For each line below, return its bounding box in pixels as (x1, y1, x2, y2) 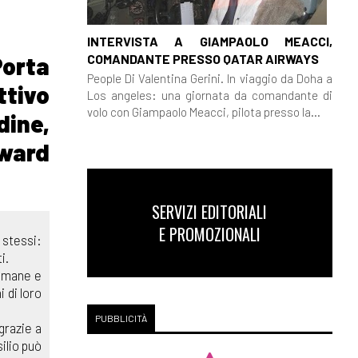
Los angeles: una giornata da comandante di (86, 87, 332, 102)
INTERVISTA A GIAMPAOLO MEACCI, (86, 33, 332, 49)
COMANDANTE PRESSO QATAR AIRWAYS (86, 50, 319, 66)
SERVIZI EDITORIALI (152, 200, 268, 224)
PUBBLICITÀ (94, 312, 147, 324)
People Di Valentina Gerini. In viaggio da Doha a (86, 70, 332, 86)
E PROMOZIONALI (158, 222, 261, 246)
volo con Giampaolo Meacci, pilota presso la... (86, 104, 320, 119)
